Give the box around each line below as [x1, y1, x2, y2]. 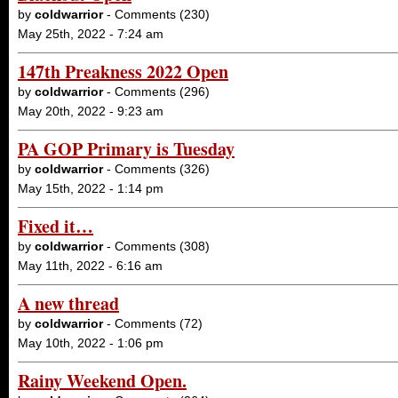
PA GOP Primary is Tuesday [18, 136, 235, 162]
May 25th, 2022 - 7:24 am [18, 27, 163, 41]
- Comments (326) [103, 162, 210, 176]
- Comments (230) [103, 7, 210, 21]
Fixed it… [18, 213, 93, 239]
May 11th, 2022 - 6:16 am [18, 259, 163, 273]
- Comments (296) [103, 84, 210, 99]
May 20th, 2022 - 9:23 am [18, 104, 163, 118]
